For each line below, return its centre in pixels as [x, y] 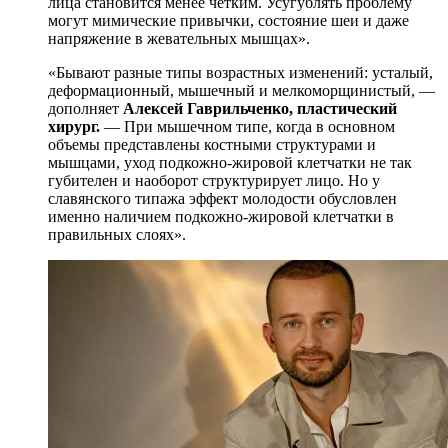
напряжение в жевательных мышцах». [179, 38]
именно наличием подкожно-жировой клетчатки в [221, 216]
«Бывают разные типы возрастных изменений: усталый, [240, 72]
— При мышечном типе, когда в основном [249, 126]
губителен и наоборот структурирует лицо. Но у [214, 180]
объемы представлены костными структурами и [212, 144]
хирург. [76, 126]
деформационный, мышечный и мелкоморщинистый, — [241, 90]
